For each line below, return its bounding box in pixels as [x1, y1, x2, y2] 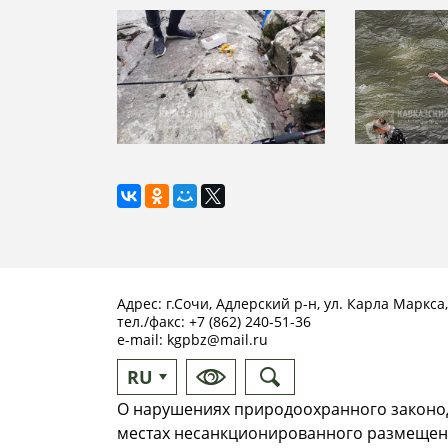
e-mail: [117, 330, 167, 350]
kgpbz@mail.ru [167, 330, 268, 350]
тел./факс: [117, 312, 189, 332]
